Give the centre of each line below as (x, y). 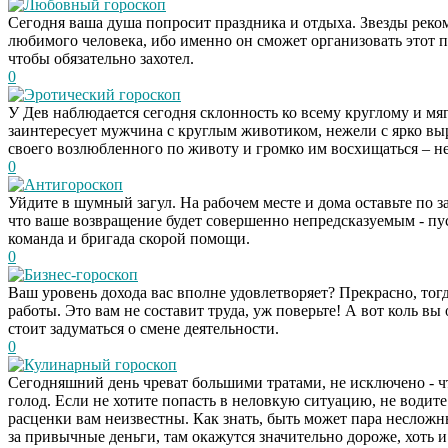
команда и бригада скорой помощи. (129, 238)
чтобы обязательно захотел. (101, 58)
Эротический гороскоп (102, 94)
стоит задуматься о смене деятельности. (143, 328)
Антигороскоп (73, 184)
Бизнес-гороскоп (81, 274)
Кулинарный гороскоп (100, 364)
